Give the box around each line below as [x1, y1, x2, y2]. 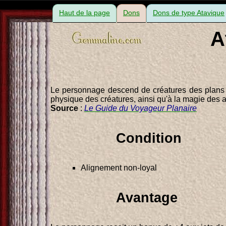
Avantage [116, 189, 178, 205]
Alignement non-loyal [81, 163, 157, 172]
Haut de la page [59, 9, 110, 17]
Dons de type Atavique [153, 9, 224, 17]
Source [50, 103, 78, 112]
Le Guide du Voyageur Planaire [84, 103, 197, 112]
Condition [116, 130, 182, 146]
